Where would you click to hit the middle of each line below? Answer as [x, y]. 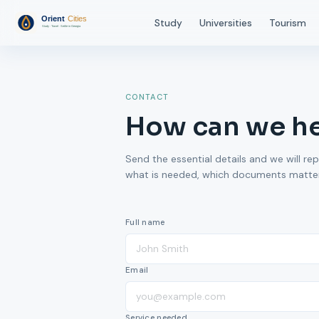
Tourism [288, 23]
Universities [226, 23]
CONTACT [147, 97]
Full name [145, 223]
